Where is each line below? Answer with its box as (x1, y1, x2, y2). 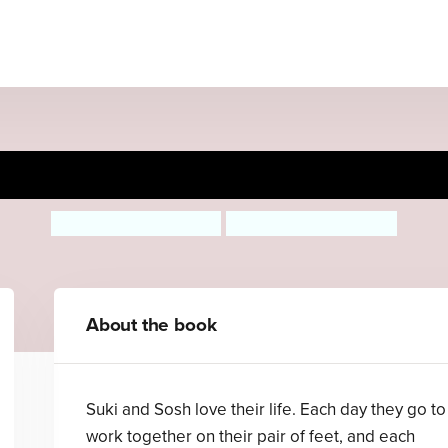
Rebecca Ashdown (226, 211, 397, 236)
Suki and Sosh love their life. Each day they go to (85, 399, 446, 420)
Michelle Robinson (51, 211, 221, 236)
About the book (85, 314, 217, 336)
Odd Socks (135, 152, 313, 197)
